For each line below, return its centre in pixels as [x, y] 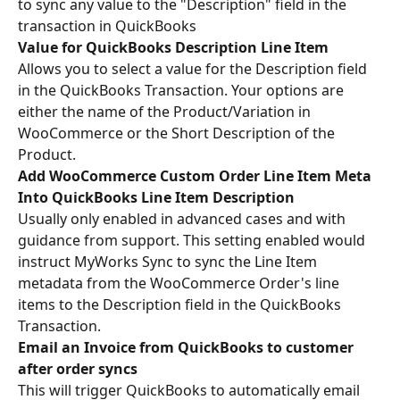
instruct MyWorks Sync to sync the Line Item [169, 261]
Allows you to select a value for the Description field [194, 68]
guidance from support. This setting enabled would [193, 240]
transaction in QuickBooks [107, 25]
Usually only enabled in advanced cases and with [183, 218]
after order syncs [78, 368]
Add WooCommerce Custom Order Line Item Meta [196, 175]
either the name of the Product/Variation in [166, 111]
